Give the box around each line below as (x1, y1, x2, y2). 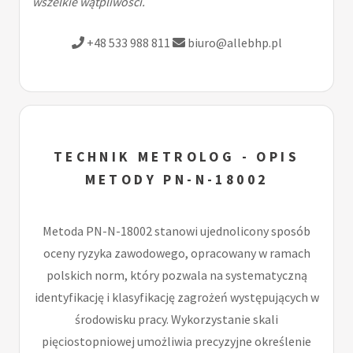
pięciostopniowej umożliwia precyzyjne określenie (42, 333, 311, 349)
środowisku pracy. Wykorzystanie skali (75, 310, 278, 327)
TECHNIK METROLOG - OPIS (53, 148, 300, 166)
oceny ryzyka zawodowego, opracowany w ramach (43, 244, 310, 261)
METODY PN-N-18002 (84, 171, 269, 189)
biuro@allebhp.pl (184, 35, 282, 51)
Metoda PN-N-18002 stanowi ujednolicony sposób (43, 222, 310, 239)
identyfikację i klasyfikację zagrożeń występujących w (34, 288, 319, 305)
